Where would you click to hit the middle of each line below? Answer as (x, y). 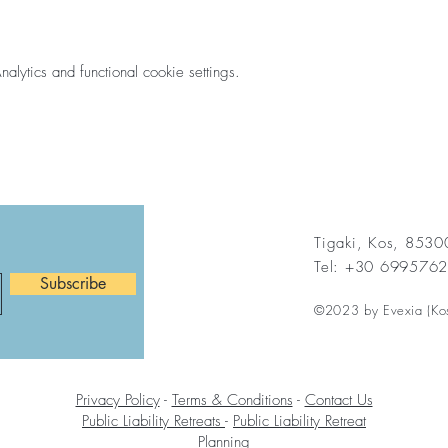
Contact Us (338, 399)
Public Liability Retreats (153, 420)
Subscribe (73, 283)
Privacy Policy (117, 399)
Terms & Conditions (232, 399)
